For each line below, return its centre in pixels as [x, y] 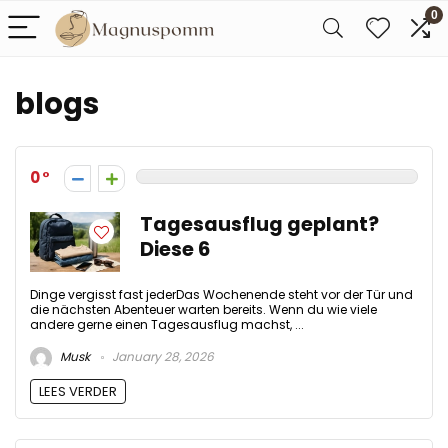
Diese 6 [175, 249]
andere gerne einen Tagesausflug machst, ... [167, 324]
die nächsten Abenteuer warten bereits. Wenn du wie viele [203, 309]
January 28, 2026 [161, 357]
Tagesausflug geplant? [259, 224]
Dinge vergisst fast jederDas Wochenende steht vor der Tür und [221, 294]
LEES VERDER [78, 392]
